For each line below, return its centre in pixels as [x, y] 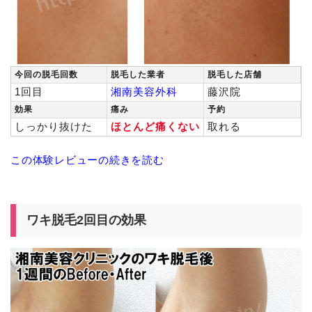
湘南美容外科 [144, 92]
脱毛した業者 [138, 75]
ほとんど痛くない [155, 127]
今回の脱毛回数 [46, 75]
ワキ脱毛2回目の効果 [86, 220]
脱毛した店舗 [235, 75]
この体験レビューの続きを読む [87, 160]
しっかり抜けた [54, 127]
